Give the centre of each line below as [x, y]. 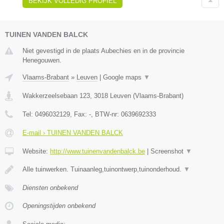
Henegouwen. [42, 60]
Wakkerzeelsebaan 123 [56, 95]
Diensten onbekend [50, 187]
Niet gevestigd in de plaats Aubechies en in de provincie [103, 50]
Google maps [123, 77]
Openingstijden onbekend [59, 205]
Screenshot [168, 151]
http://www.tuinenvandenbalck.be [97, 151]
